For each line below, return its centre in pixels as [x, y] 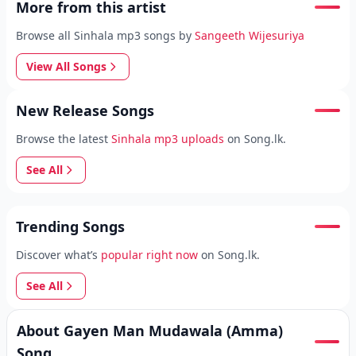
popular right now [149, 255]
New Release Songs [85, 110]
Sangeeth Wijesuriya [250, 35]
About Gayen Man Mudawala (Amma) [150, 331]
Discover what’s [57, 255]
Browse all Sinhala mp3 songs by [104, 35]
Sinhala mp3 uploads [168, 139]
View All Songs [66, 66]
